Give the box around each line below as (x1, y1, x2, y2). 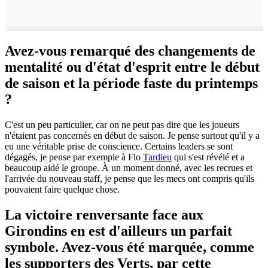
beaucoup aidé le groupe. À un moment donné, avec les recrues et (5, 163, 252, 173)
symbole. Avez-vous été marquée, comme (5, 239, 254, 255)
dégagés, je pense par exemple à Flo (5, 152, 143, 163)
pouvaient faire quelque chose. (5, 184, 120, 195)
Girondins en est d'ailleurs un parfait (5, 223, 232, 239)
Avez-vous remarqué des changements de (5, 43, 255, 59)
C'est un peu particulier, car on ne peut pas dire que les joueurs (5, 120, 239, 130)
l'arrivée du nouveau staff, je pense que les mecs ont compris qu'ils (5, 173, 254, 184)
